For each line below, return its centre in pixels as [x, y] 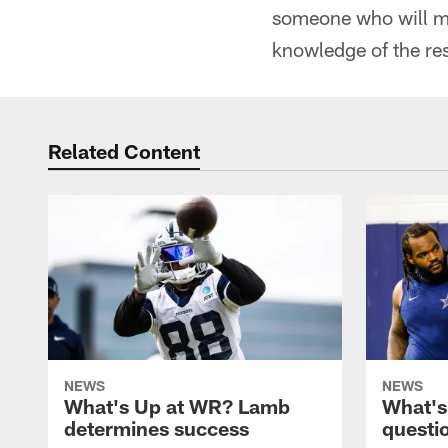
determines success [156, 428]
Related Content [124, 151]
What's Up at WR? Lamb [177, 406]
